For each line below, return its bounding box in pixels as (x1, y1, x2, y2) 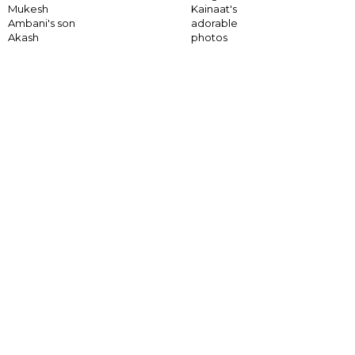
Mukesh (8, 2, 48, 16)
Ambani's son (8, 17, 75, 30)
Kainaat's (190, 2, 237, 16)
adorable (190, 17, 238, 30)
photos (190, 31, 227, 44)
